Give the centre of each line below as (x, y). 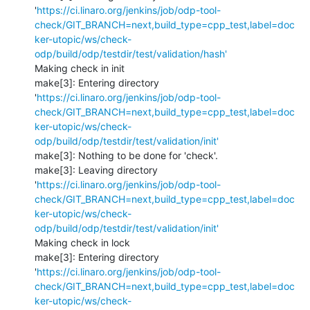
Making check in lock (82, 242)
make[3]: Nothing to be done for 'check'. (126, 155)
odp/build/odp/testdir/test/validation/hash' (131, 53)
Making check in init (80, 68)
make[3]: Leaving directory (96, 170)
